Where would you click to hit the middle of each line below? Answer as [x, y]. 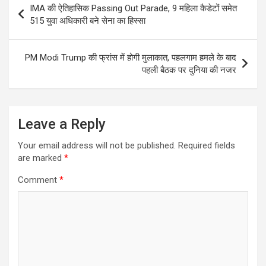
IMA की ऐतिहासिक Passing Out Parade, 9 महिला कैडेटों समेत [133, 8]
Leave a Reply [62, 124]
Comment [39, 180]
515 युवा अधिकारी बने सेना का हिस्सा [88, 21]
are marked [41, 158]
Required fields [207, 145]
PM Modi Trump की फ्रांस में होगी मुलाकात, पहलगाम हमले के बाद [131, 58]
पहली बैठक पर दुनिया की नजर [189, 70]
